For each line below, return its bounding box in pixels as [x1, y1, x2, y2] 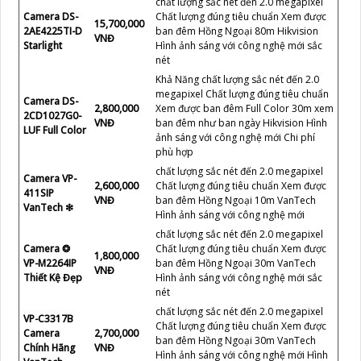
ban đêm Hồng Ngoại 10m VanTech [156, 193, 316, 207]
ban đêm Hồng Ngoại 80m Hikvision [156, 23, 318, 38]
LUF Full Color [23, 122, 86, 137]
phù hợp [156, 144, 193, 159]
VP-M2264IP [23, 255, 77, 270]
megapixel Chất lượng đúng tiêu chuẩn [156, 86, 329, 101]
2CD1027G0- [23, 108, 81, 122]
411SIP [23, 185, 54, 200]
